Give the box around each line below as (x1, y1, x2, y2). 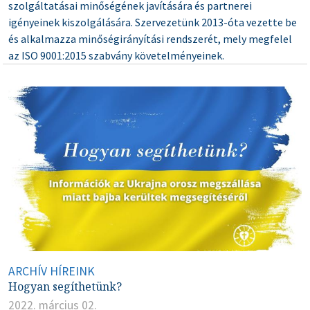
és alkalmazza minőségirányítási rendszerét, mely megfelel (8, 31, 292, 46)
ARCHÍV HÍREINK (8, 264, 95, 280)
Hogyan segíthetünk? (8, 279, 122, 295)
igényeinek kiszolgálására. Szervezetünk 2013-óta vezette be (8, 15, 297, 29)
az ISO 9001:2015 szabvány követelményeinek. (8, 48, 224, 62)
